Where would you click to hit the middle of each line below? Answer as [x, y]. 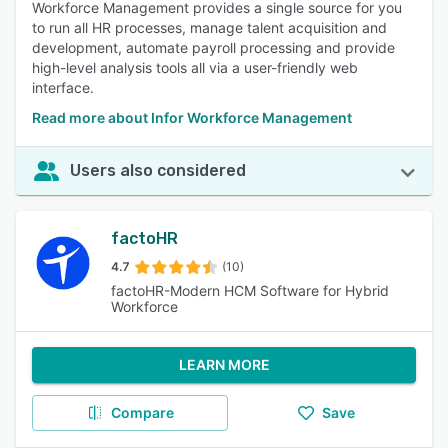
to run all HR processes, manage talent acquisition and [209, 27]
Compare [142, 412]
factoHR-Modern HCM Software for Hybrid [249, 290]
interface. [63, 87]
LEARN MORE [224, 364]
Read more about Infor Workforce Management [192, 117]
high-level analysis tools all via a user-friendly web [195, 67]
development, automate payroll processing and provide [213, 47]
